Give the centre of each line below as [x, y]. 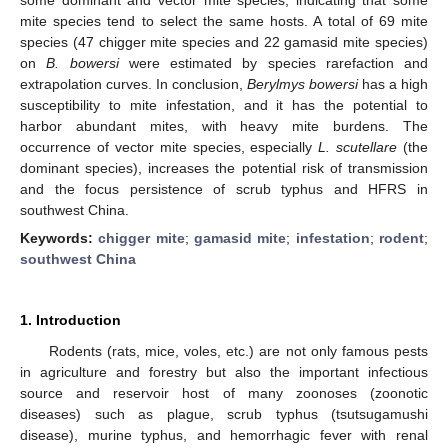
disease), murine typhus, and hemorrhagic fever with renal [224, 435]
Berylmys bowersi [302, 83]
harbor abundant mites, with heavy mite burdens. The [224, 125]
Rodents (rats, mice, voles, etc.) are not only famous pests [238, 351]
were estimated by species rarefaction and [273, 62]
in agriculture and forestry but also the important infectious [224, 372]
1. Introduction [70, 320]
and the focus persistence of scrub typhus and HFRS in [224, 188]
